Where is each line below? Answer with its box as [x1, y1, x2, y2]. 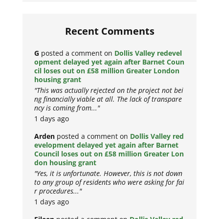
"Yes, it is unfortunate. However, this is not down [34, 169, 183, 178]
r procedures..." [34, 186, 82, 196]
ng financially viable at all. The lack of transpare [34, 94, 182, 104]
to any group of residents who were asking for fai [34, 177, 185, 187]
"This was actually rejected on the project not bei [34, 86, 184, 95]
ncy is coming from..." [34, 103, 100, 113]
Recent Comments [65, 24, 154, 38]
